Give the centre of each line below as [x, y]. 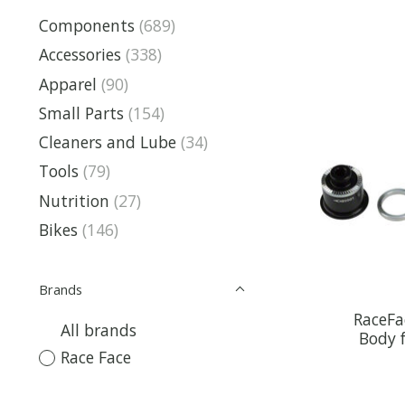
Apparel [68, 84]
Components [87, 25]
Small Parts [81, 113]
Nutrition [74, 200]
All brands [98, 330]
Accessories [80, 55]
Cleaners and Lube [108, 142]
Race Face [95, 358]
